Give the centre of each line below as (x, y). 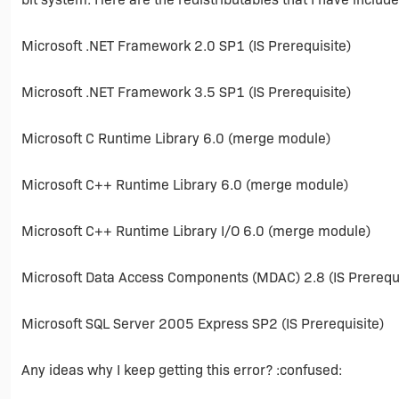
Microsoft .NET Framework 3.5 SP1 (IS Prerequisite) (186, 92)
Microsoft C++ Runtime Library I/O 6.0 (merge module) (196, 231)
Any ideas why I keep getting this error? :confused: (182, 370)
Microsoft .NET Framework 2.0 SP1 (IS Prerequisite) (186, 46)
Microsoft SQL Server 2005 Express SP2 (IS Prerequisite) (203, 324)
